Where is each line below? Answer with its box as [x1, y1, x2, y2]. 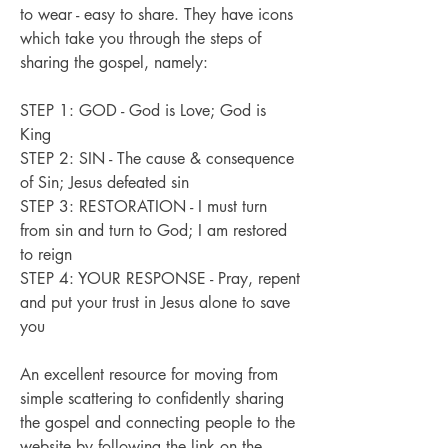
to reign [20, 244, 72, 266]
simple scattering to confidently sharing [20, 388, 284, 410]
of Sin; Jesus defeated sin [20, 172, 189, 194]
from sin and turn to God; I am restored [20, 220, 287, 242]
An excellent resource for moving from [20, 364, 278, 386]
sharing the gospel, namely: [20, 52, 208, 74]
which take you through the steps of [20, 28, 261, 50]
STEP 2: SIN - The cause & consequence [20, 148, 294, 170]
